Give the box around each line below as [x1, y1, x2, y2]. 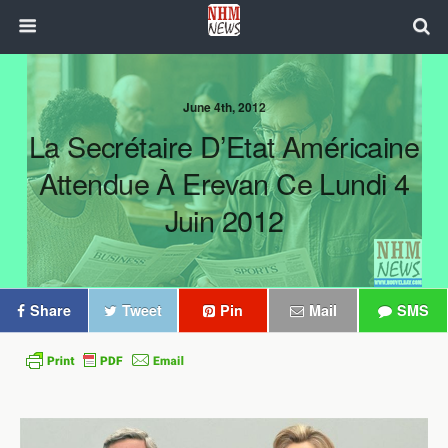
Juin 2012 [164, 199, 284, 240]
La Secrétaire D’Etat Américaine [28, 125, 420, 166]
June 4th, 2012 [182, 98, 266, 116]
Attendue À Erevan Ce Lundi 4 [38, 162, 410, 203]
